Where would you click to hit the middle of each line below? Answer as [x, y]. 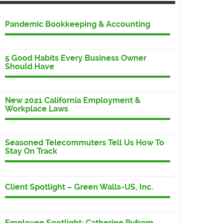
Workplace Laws [37, 109]
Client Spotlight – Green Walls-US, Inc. [79, 187]
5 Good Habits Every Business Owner [76, 58]
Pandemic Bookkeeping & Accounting [78, 24]
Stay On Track [31, 151]
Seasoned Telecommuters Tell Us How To [85, 143]
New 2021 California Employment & [73, 101]
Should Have [30, 67]
